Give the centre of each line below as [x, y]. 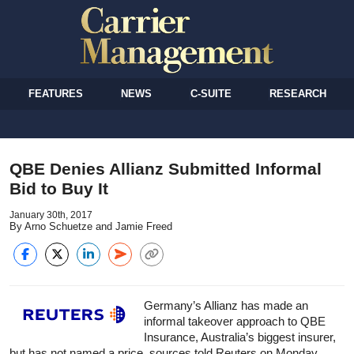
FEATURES [56, 93]
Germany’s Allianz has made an [226, 305]
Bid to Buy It [59, 188]
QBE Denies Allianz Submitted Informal [166, 168]
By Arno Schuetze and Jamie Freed [91, 226]
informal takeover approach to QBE [235, 321]
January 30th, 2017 [51, 215]
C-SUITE [211, 93]
